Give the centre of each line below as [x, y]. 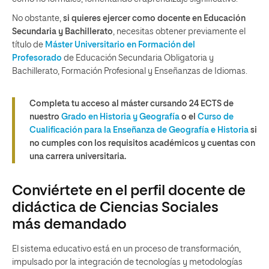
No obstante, [38, 19]
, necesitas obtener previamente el [179, 32]
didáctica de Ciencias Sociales [115, 208]
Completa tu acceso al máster [90, 104]
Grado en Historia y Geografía [120, 117]
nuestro [45, 117]
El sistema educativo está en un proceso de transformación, [126, 249]
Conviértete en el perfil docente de [129, 191]
